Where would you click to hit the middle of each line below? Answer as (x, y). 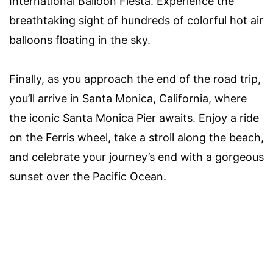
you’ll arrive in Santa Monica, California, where (128, 98)
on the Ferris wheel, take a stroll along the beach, (136, 137)
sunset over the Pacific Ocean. (88, 176)
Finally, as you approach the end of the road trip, (135, 79)
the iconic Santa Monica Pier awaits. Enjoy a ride (134, 118)
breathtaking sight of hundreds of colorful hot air (136, 20)
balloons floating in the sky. (80, 40)
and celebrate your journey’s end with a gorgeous (136, 157)
